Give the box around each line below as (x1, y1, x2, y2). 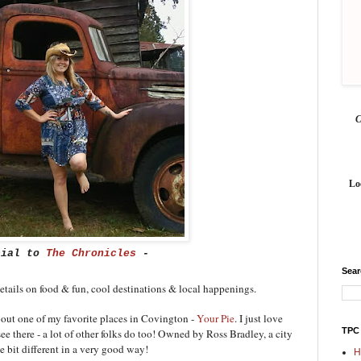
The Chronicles (46, 247, 136, 259)
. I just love (234, 310, 283, 326)
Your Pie (197, 310, 234, 326)
